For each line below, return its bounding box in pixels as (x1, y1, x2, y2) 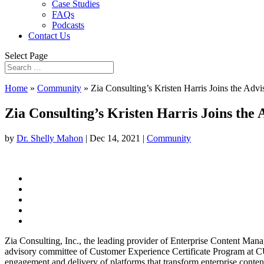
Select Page (5, 51, 48, 61)
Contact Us (28, 31, 70, 41)
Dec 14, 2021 (90, 133, 140, 143)
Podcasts (52, 20, 84, 30)
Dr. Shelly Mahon (16, 133, 83, 143)
